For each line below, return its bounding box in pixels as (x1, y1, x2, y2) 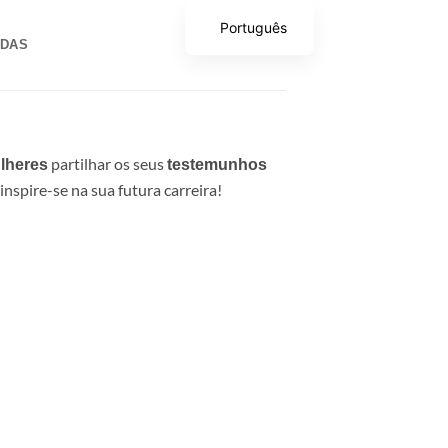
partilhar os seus (47, 154, 167, 174)
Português (219, 18, 287, 36)
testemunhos (166, 156, 267, 174)
